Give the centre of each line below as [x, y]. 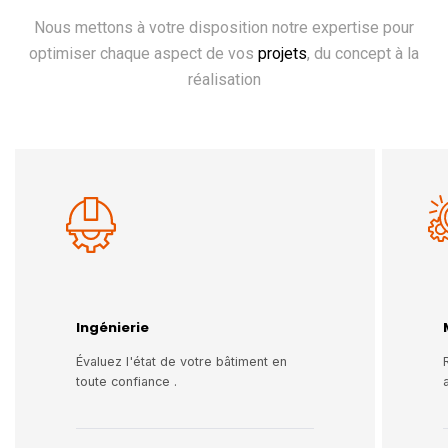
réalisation [224, 79]
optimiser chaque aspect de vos [143, 53]
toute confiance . [126, 381]
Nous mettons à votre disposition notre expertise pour [224, 27]
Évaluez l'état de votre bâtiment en [181, 361]
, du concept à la [363, 53]
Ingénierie [112, 327]
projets [282, 53]
